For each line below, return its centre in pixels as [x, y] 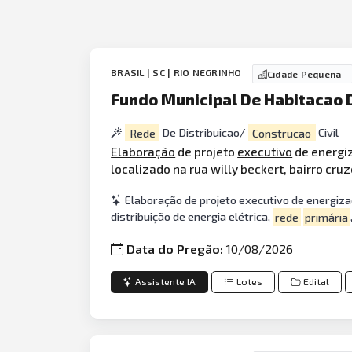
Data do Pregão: [177, 248]
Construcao [282, 133]
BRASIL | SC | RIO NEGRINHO [178, 73]
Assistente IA [166, 281]
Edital [317, 281]
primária [327, 217]
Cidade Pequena [304, 74]
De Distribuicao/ [203, 133]
